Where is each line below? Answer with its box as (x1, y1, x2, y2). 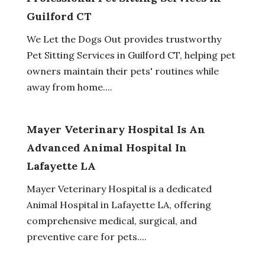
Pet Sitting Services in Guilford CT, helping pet (26, 49, 235, 61)
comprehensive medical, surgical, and (26, 214, 197, 227)
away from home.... (26, 80, 112, 93)
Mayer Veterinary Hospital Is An (26, 122, 205, 136)
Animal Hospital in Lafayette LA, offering (26, 198, 211, 211)
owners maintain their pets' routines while (26, 64, 219, 77)
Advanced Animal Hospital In (26, 140, 187, 154)
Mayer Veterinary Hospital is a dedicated (26, 182, 212, 195)
